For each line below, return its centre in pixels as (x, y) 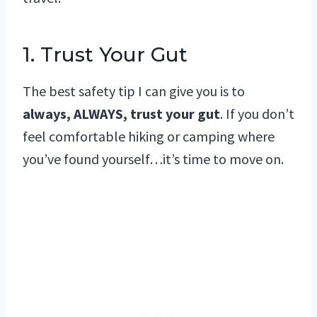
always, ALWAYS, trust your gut (121, 114)
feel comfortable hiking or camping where (149, 137)
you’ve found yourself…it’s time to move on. (153, 159)
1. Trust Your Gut (105, 55)
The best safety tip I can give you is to (134, 91)
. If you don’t (257, 114)
